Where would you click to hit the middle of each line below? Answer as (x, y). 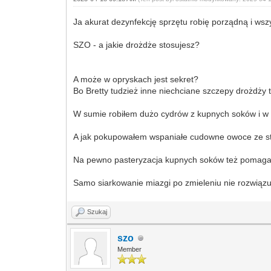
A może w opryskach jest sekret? (136, 79)
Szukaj (97, 212)
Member (130, 249)
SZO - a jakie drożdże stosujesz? (137, 45)
